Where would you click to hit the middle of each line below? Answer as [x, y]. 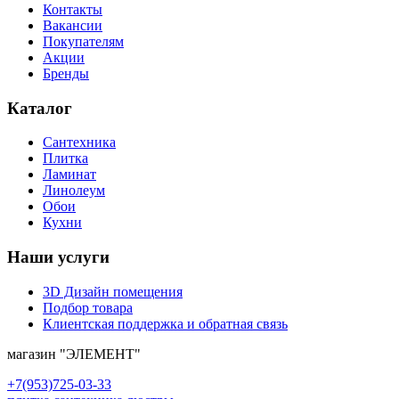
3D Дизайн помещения [113, 291]
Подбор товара [88, 307]
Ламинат [69, 175]
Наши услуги [58, 257]
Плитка [65, 159]
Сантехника [79, 142]
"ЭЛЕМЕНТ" [100, 354]
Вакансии [73, 25]
